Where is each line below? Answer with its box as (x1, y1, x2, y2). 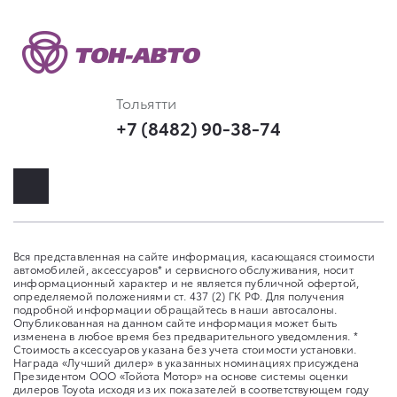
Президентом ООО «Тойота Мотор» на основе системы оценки (13, 367, 349, 383)
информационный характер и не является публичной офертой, (13, 274, 360, 290)
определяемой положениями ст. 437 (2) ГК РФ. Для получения (13, 287, 345, 303)
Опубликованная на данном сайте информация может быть (13, 314, 338, 330)
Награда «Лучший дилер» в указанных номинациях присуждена (13, 354, 360, 370)
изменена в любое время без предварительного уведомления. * (13, 327, 358, 343)
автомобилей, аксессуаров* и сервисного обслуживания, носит (13, 261, 354, 276)
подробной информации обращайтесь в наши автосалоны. (13, 300, 338, 316)
